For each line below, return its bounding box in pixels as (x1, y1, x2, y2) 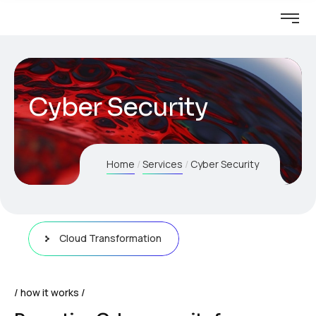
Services (142, 157, 183, 171)
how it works (20, 286, 79, 299)
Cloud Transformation (59, 231, 162, 245)
